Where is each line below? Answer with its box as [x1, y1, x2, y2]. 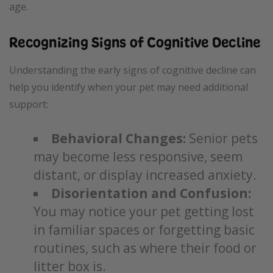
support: [9, 97, 48, 111]
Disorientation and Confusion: [51, 185, 251, 202]
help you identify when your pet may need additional [9, 80, 248, 94]
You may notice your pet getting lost [34, 203, 254, 220]
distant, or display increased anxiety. [34, 166, 257, 183]
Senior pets [186, 130, 258, 147]
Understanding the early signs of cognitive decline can [9, 63, 256, 77]
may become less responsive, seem [34, 148, 243, 165]
